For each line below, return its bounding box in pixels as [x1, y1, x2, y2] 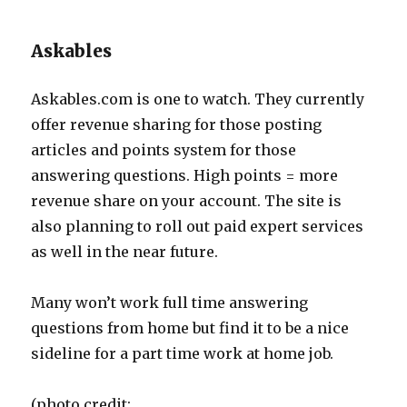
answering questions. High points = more [31, 166, 339, 184]
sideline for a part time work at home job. [31, 344, 334, 362]
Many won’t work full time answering [31, 293, 309, 312]
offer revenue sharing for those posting [31, 115, 323, 134]
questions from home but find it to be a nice [31, 319, 350, 337]
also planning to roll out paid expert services [31, 217, 364, 235]
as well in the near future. [31, 243, 219, 261]
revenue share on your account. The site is [31, 192, 342, 210]
